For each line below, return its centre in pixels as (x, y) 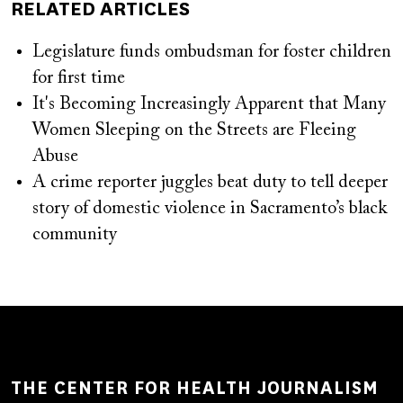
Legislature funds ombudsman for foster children (212, 52)
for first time (79, 78)
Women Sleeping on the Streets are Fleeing (194, 130)
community (75, 234)
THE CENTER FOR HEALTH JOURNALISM (195, 388)
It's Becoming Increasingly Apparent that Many (209, 104)
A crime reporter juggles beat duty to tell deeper (210, 182)
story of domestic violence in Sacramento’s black (210, 208)
